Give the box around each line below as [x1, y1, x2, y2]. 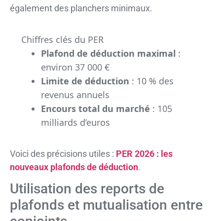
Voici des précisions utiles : [10, 148, 116, 159]
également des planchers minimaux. [10, 2, 152, 13]
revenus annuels [40, 88, 110, 101]
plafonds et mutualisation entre [10, 196, 203, 213]
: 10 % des [129, 74, 174, 87]
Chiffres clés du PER [21, 33, 104, 45]
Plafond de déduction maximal [40, 47, 176, 59]
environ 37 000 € [40, 61, 110, 73]
